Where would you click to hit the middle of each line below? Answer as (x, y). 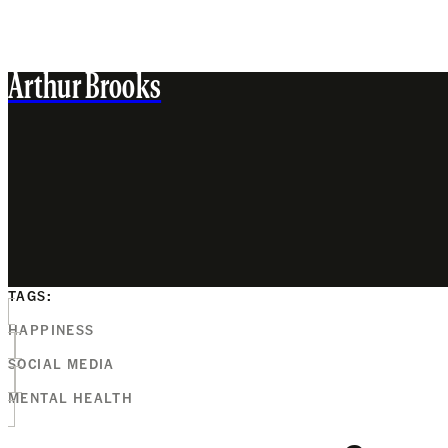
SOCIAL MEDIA (61, 363)
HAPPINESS (51, 329)
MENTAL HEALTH (71, 397)
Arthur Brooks (85, 89)
